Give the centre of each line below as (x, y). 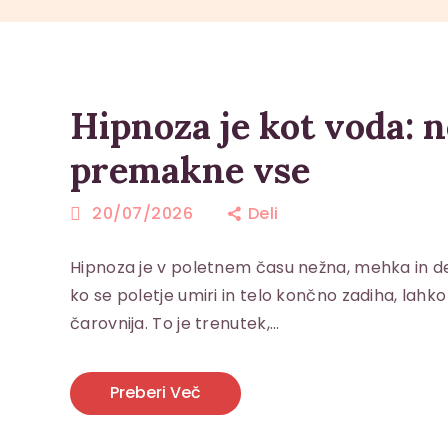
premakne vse (190, 170)
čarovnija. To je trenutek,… (175, 323)
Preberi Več (155, 393)
